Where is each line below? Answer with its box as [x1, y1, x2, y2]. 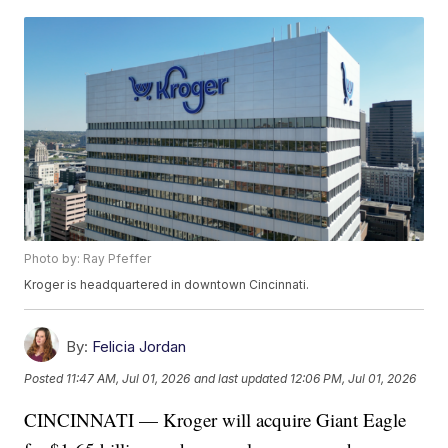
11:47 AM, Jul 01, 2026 [66, 370, 191, 386]
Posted [24, 370, 67, 386]
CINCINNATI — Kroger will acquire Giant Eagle [24, 407, 407, 433]
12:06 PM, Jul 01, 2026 [290, 370, 417, 386]
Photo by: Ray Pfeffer [24, 251, 152, 267]
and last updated [194, 370, 288, 386]
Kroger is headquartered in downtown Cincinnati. [24, 277, 310, 293]
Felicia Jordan [92, 337, 187, 357]
